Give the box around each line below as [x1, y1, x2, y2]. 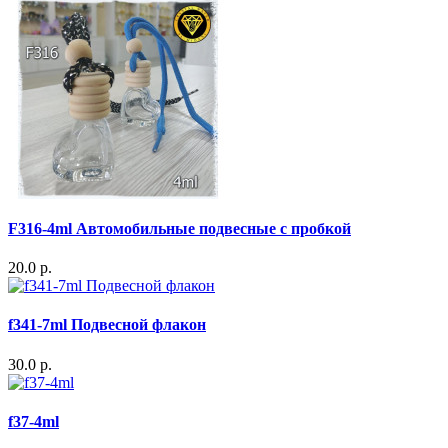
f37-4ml [8, 412, 59, 430]
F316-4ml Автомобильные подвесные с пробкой [8, 219, 351, 237]
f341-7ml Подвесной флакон [8, 316, 206, 334]
